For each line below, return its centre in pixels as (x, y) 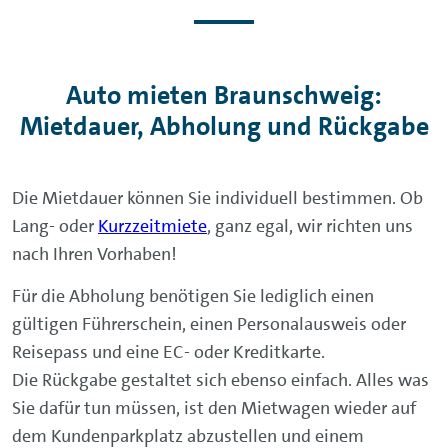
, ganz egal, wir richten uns (310, 225)
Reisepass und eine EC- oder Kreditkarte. (168, 351)
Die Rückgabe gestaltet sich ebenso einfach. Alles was (220, 379)
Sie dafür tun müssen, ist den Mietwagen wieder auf (214, 407)
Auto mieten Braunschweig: (224, 95)
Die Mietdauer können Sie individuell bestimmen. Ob (217, 197)
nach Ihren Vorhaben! (96, 253)
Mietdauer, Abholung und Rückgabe (224, 126)
